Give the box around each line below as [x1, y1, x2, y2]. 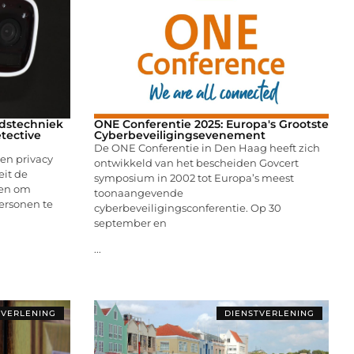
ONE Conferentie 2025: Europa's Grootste [93, 116, 329, 131]
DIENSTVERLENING [224, 307, 314, 318]
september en [93, 216, 167, 229]
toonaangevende [93, 186, 183, 199]
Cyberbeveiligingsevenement [93, 127, 265, 142]
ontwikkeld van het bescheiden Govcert [93, 156, 299, 169]
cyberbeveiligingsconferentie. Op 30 [93, 201, 281, 214]
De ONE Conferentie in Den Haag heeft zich [93, 141, 320, 154]
